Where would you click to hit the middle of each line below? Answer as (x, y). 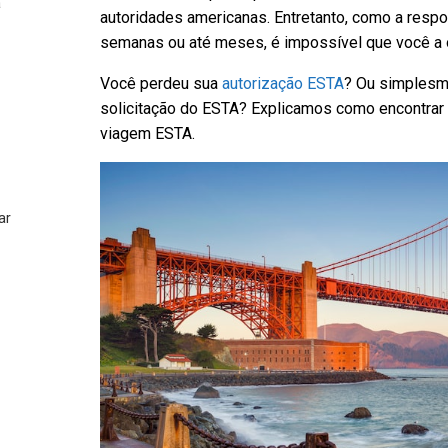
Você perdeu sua (161, 83)
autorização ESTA (283, 83)
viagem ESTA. (147, 133)
